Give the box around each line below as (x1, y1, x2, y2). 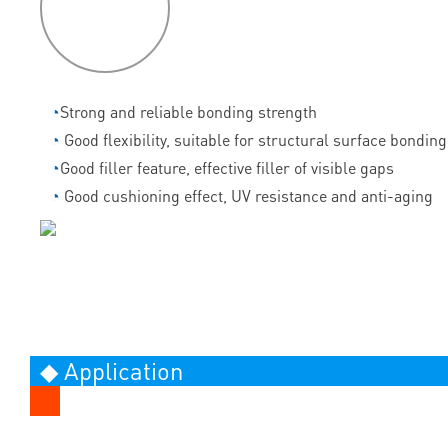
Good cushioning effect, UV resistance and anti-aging (64, 185, 433, 207)
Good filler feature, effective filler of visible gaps (60, 157, 394, 179)
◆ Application (40, 355, 183, 387)
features (66, 14, 144, 42)
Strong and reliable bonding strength (60, 101, 317, 123)
